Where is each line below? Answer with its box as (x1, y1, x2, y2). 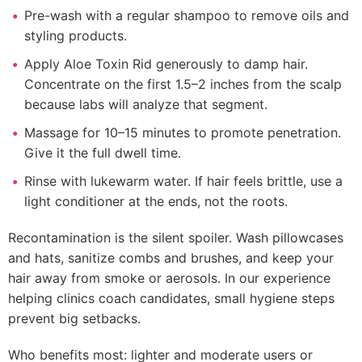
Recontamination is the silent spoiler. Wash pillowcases (8, 229, 343, 246)
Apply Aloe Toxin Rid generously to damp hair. (24, 56, 308, 72)
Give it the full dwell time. (24, 145, 181, 161)
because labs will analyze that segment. (24, 96, 267, 112)
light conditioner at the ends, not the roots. (24, 193, 288, 209)
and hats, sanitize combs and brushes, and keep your (8, 250, 334, 266)
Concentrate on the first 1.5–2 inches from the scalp (24, 76, 342, 92)
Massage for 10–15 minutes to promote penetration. (24, 124, 341, 141)
